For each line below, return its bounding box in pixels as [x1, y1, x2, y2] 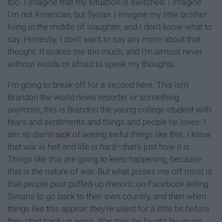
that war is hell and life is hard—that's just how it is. [7, 142, 192, 152]
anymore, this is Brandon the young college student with [7, 105, 211, 115]
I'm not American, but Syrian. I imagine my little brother [7, 9, 207, 20]
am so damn [7, 129, 55, 140]
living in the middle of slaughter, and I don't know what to [7, 22, 212, 32]
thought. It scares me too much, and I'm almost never [7, 47, 203, 57]
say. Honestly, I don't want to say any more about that [7, 34, 201, 45]
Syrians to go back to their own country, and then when [7, 191, 206, 202]
